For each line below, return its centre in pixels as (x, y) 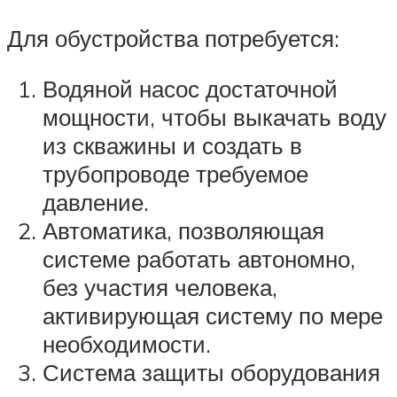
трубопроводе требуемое (175, 174)
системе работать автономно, (199, 259)
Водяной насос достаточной (190, 89)
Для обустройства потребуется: (173, 38)
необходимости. (127, 344)
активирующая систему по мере (213, 316)
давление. (96, 202)
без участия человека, (160, 288)
